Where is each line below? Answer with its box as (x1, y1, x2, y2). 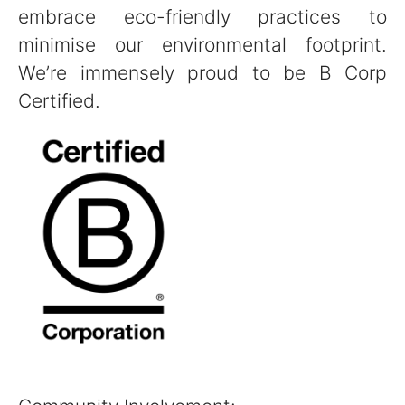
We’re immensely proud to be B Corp (18, 61, 387, 84)
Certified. (18, 89, 100, 112)
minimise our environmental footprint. (18, 33, 387, 56)
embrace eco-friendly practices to (18, 5, 387, 28)
